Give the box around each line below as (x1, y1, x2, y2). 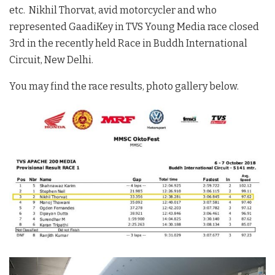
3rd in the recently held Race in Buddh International (9, 37, 247, 49)
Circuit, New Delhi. (9, 53, 93, 66)
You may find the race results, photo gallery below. (9, 80, 239, 92)
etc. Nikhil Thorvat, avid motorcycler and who (9, 4, 217, 16)
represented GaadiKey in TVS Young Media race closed (9, 20, 259, 33)
